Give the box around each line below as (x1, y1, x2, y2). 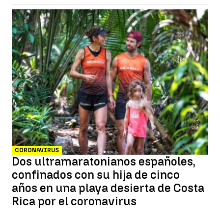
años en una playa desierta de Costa (12, 181, 204, 195)
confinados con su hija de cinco (12, 167, 180, 182)
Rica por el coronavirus (12, 194, 137, 208)
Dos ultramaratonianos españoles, (12, 154, 195, 168)
